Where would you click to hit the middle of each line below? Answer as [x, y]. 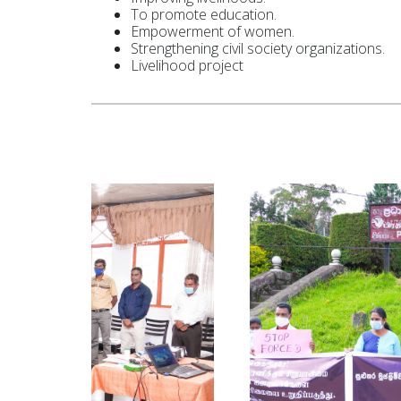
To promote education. [204, 14]
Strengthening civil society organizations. [258, 48]
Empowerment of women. [213, 31]
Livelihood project [187, 65]
